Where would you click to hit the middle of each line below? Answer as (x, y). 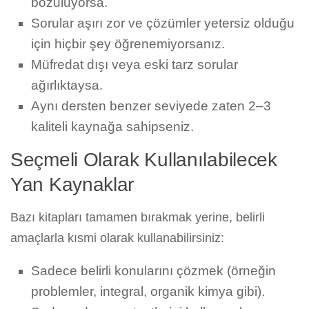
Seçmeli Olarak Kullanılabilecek (144, 160)
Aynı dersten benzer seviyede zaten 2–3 (151, 106)
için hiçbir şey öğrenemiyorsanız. (128, 44)
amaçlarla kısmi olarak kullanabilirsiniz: (117, 238)
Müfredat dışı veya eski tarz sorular (134, 65)
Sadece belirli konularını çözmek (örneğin (153, 271)
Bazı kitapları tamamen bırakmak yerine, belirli (138, 218)
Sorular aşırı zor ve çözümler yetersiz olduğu (163, 23)
